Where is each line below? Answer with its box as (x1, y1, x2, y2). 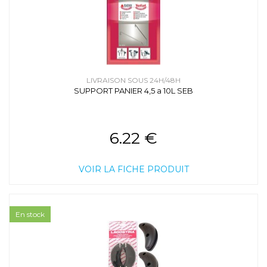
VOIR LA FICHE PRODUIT (78, 164, 189, 175)
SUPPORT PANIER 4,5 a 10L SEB (74, 86, 193, 96)
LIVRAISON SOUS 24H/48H (86, 76, 181, 85)
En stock (15, 210, 45, 219)
